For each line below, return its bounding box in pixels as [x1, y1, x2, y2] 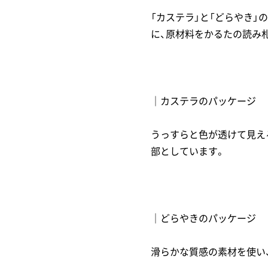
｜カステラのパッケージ [151, 93, 256, 108]
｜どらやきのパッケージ [151, 210, 256, 225]
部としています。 [151, 143, 225, 158]
